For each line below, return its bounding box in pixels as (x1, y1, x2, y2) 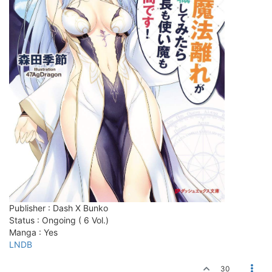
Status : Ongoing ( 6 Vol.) (9, 215, 109, 226)
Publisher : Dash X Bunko (9, 203, 108, 214)
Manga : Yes (9, 227, 58, 238)
